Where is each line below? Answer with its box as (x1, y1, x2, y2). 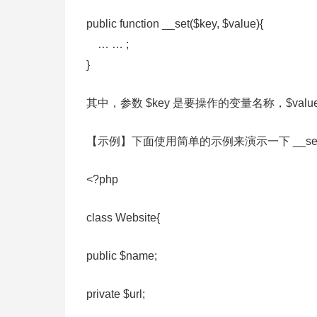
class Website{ (86, 212, 160, 224)
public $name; (86, 250, 157, 262)
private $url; (86, 288, 145, 300)
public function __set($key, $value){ (86, 18, 263, 30)
